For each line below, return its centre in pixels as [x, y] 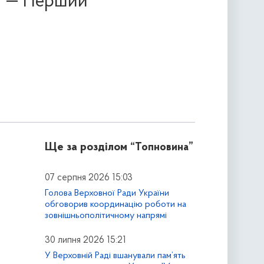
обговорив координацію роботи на [115, 204]
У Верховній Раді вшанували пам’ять [115, 255]
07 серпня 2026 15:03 [88, 178]
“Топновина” [161, 148]
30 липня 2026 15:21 [85, 240]
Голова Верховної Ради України [107, 193]
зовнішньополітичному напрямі [105, 215]
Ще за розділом [86, 148]
